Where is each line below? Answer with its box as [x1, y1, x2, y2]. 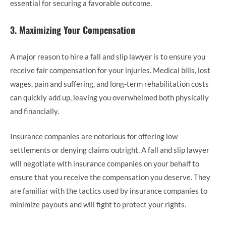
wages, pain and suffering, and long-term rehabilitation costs [10, 79, 209, 89]
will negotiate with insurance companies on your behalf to [10, 158, 199, 168]
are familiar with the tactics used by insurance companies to [10, 186, 207, 195]
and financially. [10, 106, 59, 116]
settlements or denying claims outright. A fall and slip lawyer [10, 145, 209, 154]
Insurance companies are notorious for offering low [10, 131, 178, 141]
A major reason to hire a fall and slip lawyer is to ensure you [10, 52, 205, 62]
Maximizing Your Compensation [19, 23, 135, 37]
